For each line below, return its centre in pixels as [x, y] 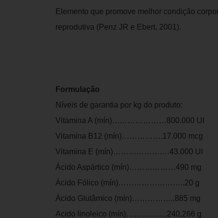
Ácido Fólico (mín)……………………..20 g [127, 183]
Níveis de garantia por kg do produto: [119, 105]
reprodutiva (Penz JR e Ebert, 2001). [118, 27]
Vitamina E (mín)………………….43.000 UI [129, 152]
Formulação [78, 89]
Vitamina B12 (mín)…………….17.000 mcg [129, 136]
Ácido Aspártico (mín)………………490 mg [128, 167]
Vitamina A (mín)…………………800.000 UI [130, 120]
